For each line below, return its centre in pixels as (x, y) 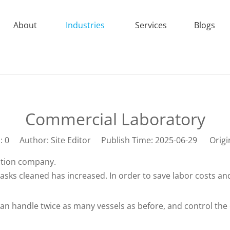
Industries (85, 25)
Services (151, 25)
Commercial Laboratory (115, 119)
